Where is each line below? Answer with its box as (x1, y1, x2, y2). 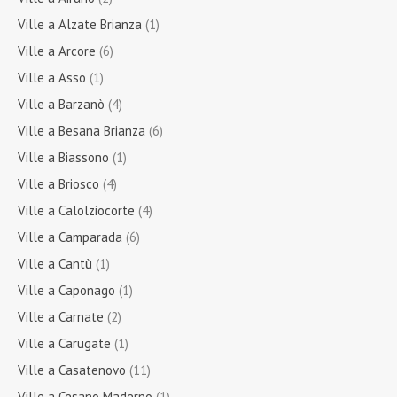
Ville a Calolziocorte (18, 202, 135, 220)
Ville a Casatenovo (18, 362, 126, 379)
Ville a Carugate (18, 335, 111, 353)
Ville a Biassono (18, 149, 109, 167)
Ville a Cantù (18, 255, 92, 273)
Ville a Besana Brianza (18, 122, 145, 140)
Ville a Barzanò (18, 96, 105, 113)
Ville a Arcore (18, 43, 96, 60)
